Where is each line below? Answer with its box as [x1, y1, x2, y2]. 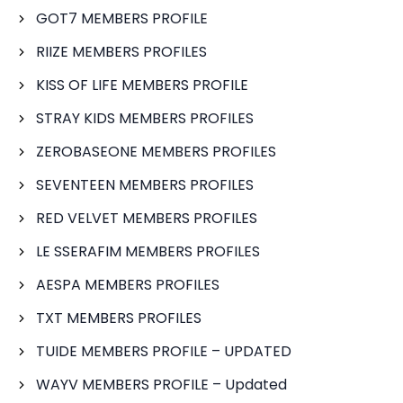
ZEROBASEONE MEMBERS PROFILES [36, 141, 276, 162]
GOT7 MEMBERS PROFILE [36, 8, 208, 29]
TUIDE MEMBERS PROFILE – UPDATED [36, 341, 291, 362]
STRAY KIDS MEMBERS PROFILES [36, 108, 254, 129]
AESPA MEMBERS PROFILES [36, 274, 219, 295]
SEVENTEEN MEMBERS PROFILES [36, 175, 254, 195]
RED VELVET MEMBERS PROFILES [36, 208, 257, 228]
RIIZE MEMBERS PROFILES [36, 41, 207, 62]
